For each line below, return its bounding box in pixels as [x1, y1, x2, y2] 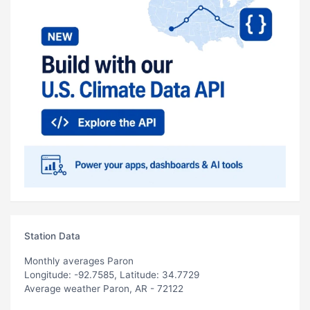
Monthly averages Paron [24, 255, 134, 266]
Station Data [24, 230, 80, 241]
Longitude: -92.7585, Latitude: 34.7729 [24, 268, 199, 280]
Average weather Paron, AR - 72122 [24, 282, 183, 294]
